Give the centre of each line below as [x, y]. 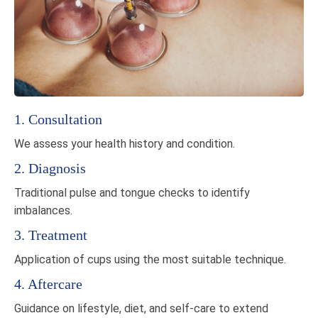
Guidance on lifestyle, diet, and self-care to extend [141, 309]
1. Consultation [58, 120]
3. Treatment [51, 235]
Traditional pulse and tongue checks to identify [132, 193]
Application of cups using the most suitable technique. [150, 260]
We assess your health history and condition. [125, 144]
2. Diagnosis [50, 169]
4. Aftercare [48, 284]
